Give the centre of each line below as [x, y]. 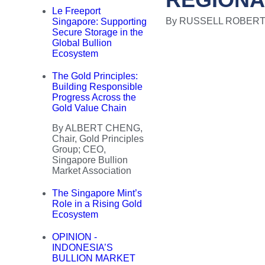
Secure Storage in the [98, 32]
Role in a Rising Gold [97, 204]
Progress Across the [94, 97]
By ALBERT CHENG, [97, 128]
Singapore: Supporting [99, 22]
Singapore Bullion [90, 160]
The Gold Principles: [95, 76]
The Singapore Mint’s [97, 193]
